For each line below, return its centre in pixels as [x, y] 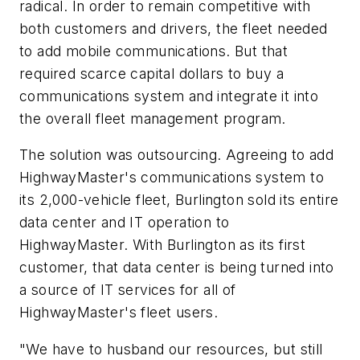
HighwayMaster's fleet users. [119, 313]
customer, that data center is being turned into [177, 268]
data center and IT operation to [125, 223]
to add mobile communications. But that [154, 51]
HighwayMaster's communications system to [172, 178]
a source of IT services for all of [128, 290]
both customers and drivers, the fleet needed [174, 28]
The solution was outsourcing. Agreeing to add [176, 155]
